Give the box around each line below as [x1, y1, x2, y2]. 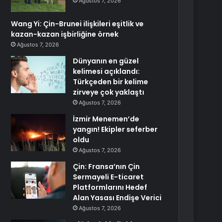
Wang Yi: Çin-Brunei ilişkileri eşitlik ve [11, 19, 144, 29]
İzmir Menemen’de [73, 114, 140, 124]
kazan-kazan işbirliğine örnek [11, 29, 119, 39]
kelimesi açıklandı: [73, 66, 140, 76]
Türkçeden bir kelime [73, 77, 149, 87]
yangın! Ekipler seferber [73, 124, 158, 134]
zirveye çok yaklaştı [73, 87, 145, 97]
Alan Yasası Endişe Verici [73, 193, 162, 203]
